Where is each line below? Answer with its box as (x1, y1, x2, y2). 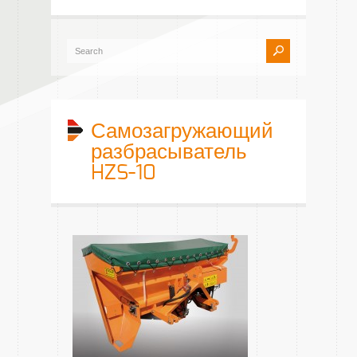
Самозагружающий (91, 121, 273, 142)
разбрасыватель (91, 142, 247, 163)
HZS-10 (91, 163, 156, 183)
